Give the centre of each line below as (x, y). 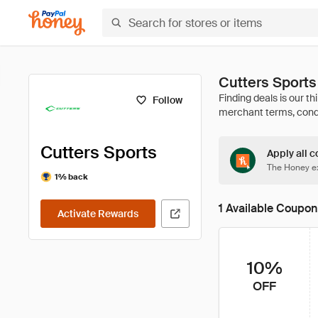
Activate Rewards (98, 214)
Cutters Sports (99, 152)
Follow (167, 100)
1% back (71, 176)
